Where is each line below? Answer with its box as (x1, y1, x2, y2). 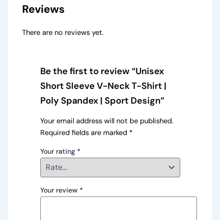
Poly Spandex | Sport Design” (40, 95, 165, 107)
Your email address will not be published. (40, 116, 173, 126)
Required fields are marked (40, 128, 129, 137)
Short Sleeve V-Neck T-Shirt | (40, 80, 166, 92)
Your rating (40, 147, 77, 156)
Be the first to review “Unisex (40, 65, 164, 78)
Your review (40, 186, 80, 195)
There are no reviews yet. (22, 28, 104, 38)
